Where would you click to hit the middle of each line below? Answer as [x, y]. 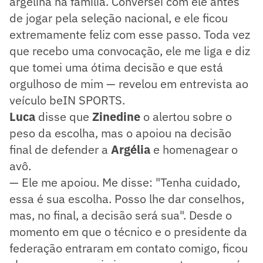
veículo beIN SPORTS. [67, 100]
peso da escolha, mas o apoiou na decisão [120, 133]
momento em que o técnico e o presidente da [128, 231]
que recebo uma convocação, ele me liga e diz [130, 50]
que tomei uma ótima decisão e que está [116, 67]
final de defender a [60, 149]
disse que [65, 116]
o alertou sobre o [188, 116]
